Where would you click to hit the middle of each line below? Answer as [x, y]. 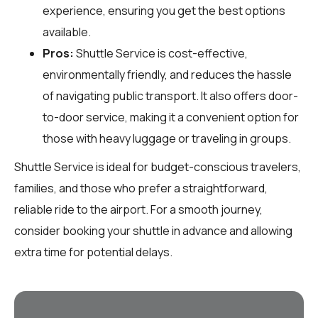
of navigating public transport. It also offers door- [170, 95]
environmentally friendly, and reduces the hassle [167, 74]
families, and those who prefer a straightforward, [141, 188]
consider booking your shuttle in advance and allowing [153, 230]
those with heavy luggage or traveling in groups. [167, 138]
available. [67, 32]
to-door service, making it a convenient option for [171, 117]
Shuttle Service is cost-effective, [161, 53]
